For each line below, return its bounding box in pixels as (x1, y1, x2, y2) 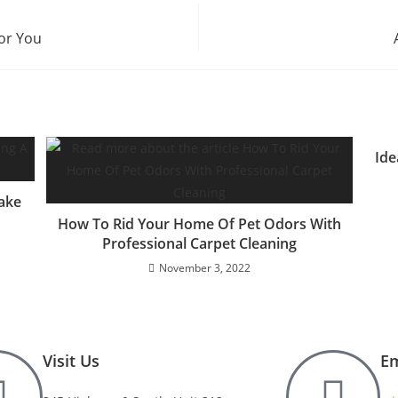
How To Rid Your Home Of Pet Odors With (57, 214, 341, 234)
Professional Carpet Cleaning (101, 234, 297, 253)
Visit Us (42, 350, 99, 371)
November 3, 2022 (158, 260, 251, 275)
